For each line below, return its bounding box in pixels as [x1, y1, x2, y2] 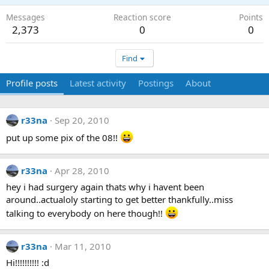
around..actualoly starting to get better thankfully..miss [6, 193, 233, 205]
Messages [6, 11, 45, 23]
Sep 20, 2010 [55, 114, 109, 126]
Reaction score [113, 11, 171, 23]
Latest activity [70, 77, 126, 89]
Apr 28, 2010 [55, 165, 109, 177]
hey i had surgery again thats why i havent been [6, 181, 204, 193]
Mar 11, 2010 [55, 240, 111, 252]
